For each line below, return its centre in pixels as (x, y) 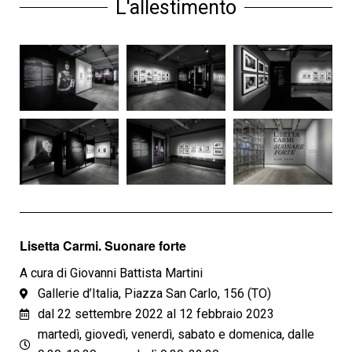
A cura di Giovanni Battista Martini (111, 273)
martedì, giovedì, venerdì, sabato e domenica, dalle (176, 335)
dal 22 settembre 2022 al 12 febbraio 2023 (156, 314)
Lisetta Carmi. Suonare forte (103, 246)
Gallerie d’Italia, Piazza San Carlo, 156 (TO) (154, 294)
